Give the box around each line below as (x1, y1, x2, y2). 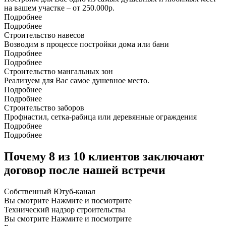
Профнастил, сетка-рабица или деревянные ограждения (4, 112, 197, 122)
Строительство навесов (4, 31, 85, 40)
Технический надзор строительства (4, 205, 126, 214)
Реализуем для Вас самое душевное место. (4, 76, 149, 85)
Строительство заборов (4, 103, 84, 112)
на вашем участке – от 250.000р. (4, 4, 115, 13)
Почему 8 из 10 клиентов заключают (4, 150, 204, 163)
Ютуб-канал (53, 187, 95, 196)
